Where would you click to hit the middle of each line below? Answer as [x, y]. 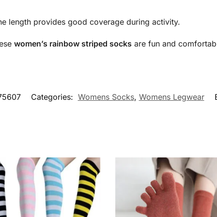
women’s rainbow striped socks [73, 43]
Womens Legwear [171, 97]
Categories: [53, 97]
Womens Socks [106, 97]
